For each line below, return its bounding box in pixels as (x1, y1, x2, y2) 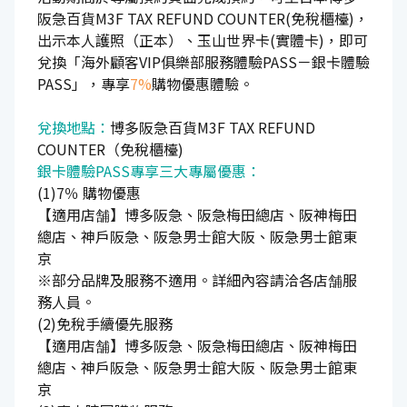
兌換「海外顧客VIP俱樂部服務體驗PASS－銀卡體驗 (37, 50, 370, 73)
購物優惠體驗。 (152, 72, 253, 94)
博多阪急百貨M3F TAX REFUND (110, 115, 315, 138)
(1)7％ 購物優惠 (37, 181, 141, 203)
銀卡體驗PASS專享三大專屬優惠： (37, 159, 261, 182)
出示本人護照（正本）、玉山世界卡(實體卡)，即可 (37, 28, 368, 51)
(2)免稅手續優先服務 (37, 312, 173, 334)
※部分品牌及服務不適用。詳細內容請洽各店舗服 (37, 268, 357, 291)
